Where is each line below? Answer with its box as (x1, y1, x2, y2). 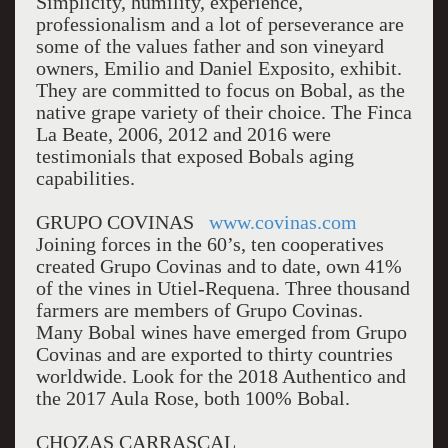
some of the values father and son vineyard (35, 35, 384, 57)
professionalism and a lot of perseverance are (35, 13, 404, 35)
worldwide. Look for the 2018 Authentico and (35, 365, 406, 387)
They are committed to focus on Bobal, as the (35, 79, 405, 101)
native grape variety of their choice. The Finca (35, 101, 412, 123)
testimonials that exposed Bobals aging (35, 145, 354, 167)
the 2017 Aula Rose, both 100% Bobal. (35, 387, 350, 409)
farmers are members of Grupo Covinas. (35, 299, 363, 321)
